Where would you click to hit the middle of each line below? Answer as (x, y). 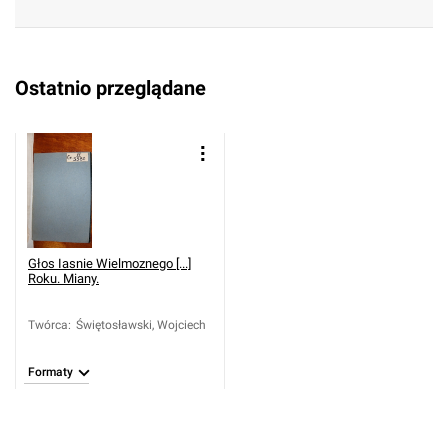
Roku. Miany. (63, 278)
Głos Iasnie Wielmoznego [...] (109, 263)
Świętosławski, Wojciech (141, 325)
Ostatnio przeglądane (110, 88)
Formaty (50, 372)
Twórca (48, 325)
